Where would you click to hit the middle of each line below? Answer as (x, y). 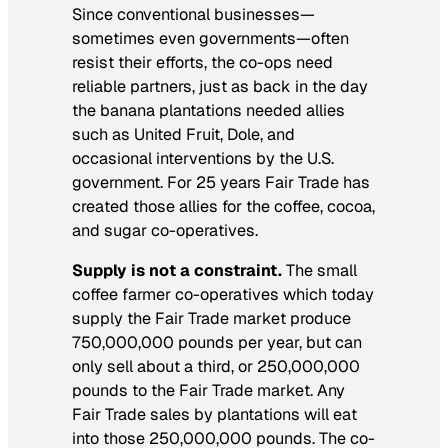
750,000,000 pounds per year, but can (217, 343)
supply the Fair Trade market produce (211, 319)
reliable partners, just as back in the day (220, 87)
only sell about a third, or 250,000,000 (216, 367)
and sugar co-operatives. (165, 231)
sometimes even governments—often (210, 39)
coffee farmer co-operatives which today (223, 295)
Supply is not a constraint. (179, 271)
